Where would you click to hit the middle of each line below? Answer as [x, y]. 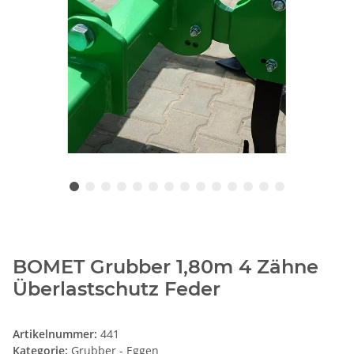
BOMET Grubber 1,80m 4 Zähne [166, 267]
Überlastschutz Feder [117, 289]
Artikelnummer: [56, 334]
